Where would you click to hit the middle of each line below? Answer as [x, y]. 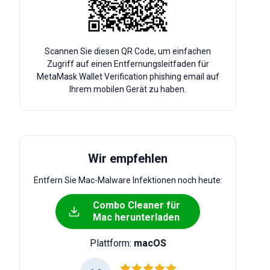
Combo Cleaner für [136, 205]
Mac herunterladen [136, 217]
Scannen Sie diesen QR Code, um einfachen [128, 51]
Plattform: [111, 243]
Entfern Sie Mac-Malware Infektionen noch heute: [128, 180]
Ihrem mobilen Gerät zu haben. [128, 89]
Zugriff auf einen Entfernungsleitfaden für [128, 64]
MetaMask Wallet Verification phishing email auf [128, 77]
